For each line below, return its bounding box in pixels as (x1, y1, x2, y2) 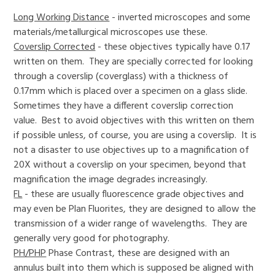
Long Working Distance (14, 9, 110, 26)
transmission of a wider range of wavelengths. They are (14, 215, 248, 232)
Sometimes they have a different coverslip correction (14, 98, 234, 114)
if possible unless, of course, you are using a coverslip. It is (14, 127, 257, 144)
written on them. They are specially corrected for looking (14, 53, 254, 70)
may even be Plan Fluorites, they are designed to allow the (14, 201, 257, 217)
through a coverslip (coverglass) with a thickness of (14, 68, 229, 85)
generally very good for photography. (14, 230, 170, 247)
